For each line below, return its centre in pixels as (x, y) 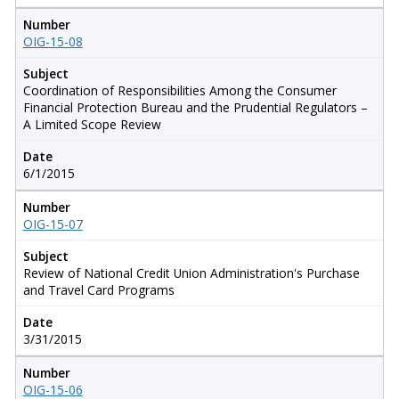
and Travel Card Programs (98, 289)
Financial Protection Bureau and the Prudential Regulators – (195, 107)
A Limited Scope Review (92, 124)
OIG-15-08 (53, 41)
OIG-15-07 (53, 224)
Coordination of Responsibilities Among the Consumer (179, 90)
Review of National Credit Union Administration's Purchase (191, 273)
